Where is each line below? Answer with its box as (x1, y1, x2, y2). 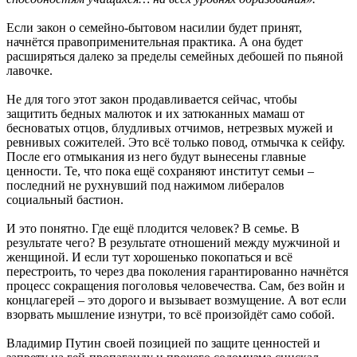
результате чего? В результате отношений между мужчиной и (6, 235, 340, 249)
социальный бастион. (6, 192, 124, 206)
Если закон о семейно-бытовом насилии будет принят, (6, 20, 302, 34)
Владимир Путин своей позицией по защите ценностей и (6, 335, 320, 350)
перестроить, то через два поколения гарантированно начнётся (6, 264, 348, 278)
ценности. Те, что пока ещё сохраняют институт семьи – (6, 163, 314, 178)
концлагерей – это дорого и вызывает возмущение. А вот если (6, 292, 347, 307)
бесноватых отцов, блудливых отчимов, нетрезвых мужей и (6, 120, 333, 135)
